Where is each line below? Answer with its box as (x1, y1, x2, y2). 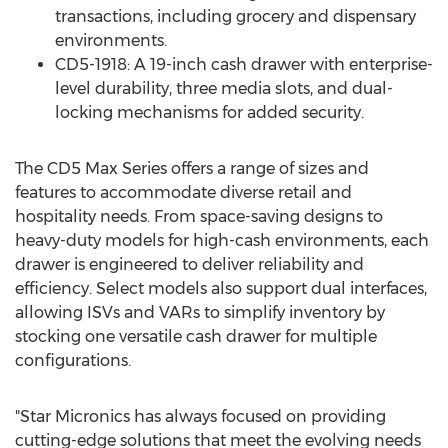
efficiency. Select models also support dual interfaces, (15, 279, 427, 298)
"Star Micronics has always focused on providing (15, 407, 386, 426)
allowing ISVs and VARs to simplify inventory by (15, 303, 385, 322)
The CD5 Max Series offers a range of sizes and (15, 159, 369, 178)
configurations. (15, 351, 131, 370)
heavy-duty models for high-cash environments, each (15, 231, 429, 250)
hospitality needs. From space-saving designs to (15, 207, 383, 226)
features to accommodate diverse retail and (15, 183, 352, 202)
